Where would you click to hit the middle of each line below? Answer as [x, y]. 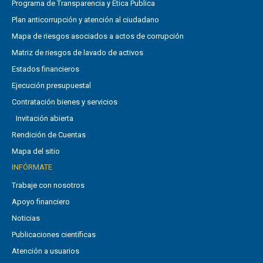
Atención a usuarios [45, 251]
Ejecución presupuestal [51, 86]
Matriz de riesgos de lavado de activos [77, 53]
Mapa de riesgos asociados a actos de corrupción [98, 36]
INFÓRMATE [32, 167]
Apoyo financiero [41, 202]
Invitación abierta [45, 119]
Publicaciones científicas [54, 235]
